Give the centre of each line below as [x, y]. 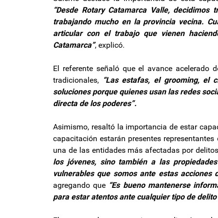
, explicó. [110, 45]
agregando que [81, 185]
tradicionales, [76, 80]
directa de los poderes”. [95, 103]
